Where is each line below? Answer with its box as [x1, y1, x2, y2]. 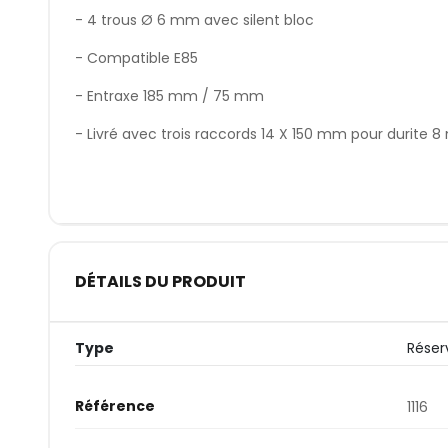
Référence [74, 395, 155, 416]
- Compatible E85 [74, 47, 198, 68]
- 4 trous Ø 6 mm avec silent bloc [74, 9, 314, 30]
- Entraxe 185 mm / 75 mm [74, 85, 264, 106]
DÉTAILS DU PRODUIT [74, 270, 246, 294]
